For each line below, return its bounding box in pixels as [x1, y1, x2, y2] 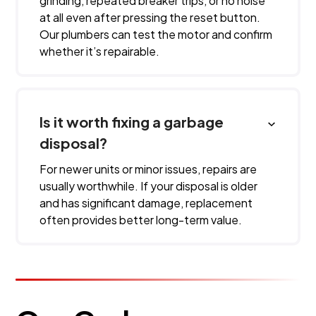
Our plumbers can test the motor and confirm [39, 27, 273, 42]
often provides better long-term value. [39, 212, 243, 227]
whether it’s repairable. [39, 44, 160, 59]
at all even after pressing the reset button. [39, 10, 261, 25]
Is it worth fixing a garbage [39, 113, 224, 130]
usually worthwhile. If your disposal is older [39, 178, 258, 193]
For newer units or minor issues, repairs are [39, 162, 257, 176]
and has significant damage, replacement [39, 195, 253, 210]
